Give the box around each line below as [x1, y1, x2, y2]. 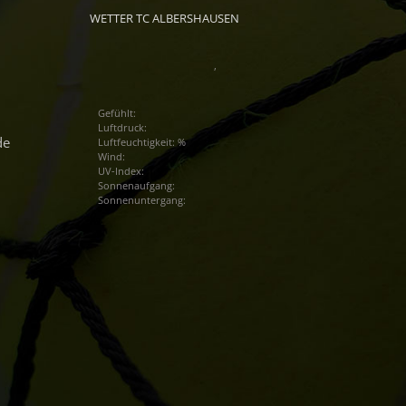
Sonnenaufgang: [97, 179, 175, 192]
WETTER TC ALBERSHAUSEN [89, 10, 239, 26]
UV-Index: [97, 164, 144, 178]
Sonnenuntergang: [97, 193, 186, 207]
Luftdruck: [97, 121, 147, 134]
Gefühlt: [97, 106, 136, 120]
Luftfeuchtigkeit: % [97, 135, 186, 149]
